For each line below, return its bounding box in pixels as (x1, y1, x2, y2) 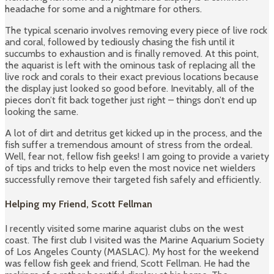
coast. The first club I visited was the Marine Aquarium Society (5, 234, 264, 246)
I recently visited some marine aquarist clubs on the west (5, 223, 244, 235)
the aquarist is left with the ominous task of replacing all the (5, 59, 256, 71)
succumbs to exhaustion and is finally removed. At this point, (5, 47, 259, 59)
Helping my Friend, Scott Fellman (5, 198, 152, 210)
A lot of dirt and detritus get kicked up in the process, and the (5, 127, 262, 139)
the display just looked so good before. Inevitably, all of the (5, 82, 254, 94)
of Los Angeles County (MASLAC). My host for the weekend (5, 246, 259, 258)
